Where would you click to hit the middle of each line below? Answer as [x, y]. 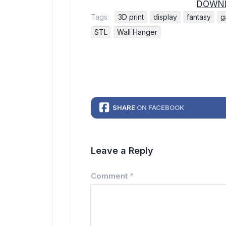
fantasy [199, 17]
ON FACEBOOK [160, 107]
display [165, 17]
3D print [131, 17]
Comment [110, 176]
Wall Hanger [137, 32]
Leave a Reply [122, 151]
